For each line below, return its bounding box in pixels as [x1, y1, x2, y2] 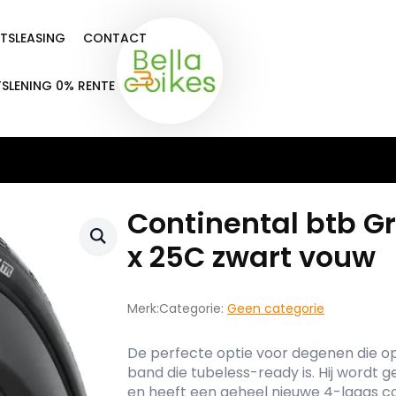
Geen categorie [227, 299, 324, 317]
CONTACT [83, 29, 147, 47]
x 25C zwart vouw [127, 236, 376, 277]
